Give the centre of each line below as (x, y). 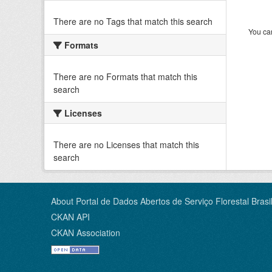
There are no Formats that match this (125, 76)
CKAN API (70, 217)
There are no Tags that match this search (133, 21)
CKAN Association (86, 233)
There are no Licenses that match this (126, 144)
